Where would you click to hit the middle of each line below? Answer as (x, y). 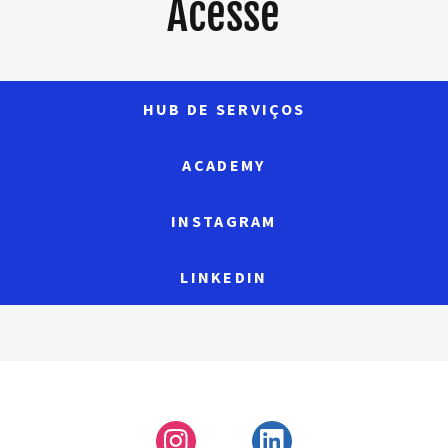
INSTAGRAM (224, 221)
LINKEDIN (224, 277)
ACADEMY (224, 165)
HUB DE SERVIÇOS (224, 109)
